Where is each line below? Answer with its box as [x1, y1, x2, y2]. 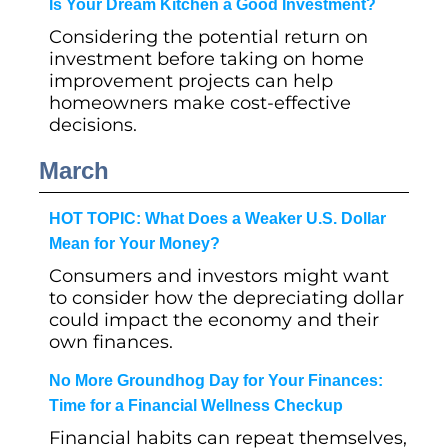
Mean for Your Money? [49, 235, 220, 252]
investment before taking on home [49, 48, 364, 70]
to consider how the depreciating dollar [49, 287, 404, 309]
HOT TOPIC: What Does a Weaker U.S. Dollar [49, 210, 386, 227]
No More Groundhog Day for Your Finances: [49, 372, 383, 389]
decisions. [49, 114, 137, 136]
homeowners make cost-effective [49, 92, 351, 114]
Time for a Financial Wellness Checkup [49, 397, 343, 414]
